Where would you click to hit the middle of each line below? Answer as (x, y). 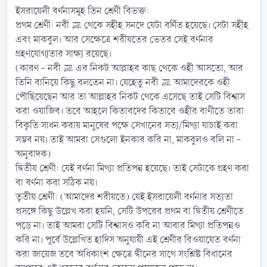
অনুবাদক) (33, 154)
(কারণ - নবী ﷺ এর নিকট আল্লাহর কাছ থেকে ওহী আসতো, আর (39, 68)
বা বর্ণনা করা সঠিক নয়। (56, 182)
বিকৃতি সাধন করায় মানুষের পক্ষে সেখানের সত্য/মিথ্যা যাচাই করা (127, 125)
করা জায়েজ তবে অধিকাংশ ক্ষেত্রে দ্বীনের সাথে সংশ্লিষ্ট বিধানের (124, 254)
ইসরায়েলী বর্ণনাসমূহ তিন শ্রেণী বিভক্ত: (82, 11)
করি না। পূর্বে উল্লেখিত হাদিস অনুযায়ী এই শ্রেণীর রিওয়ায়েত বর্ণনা (128, 240)
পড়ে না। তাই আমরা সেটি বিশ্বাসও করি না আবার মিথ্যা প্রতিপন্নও (128, 225)
